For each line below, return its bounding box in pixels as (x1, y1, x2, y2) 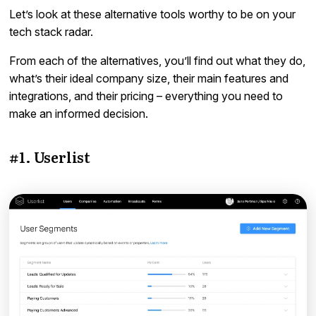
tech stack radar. (9, 24, 94, 39)
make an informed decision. (9, 106, 149, 121)
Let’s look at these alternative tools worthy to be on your (9, 6, 296, 21)
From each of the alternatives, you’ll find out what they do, (9, 53, 306, 68)
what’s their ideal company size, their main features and (9, 71, 289, 85)
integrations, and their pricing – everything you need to (9, 88, 284, 103)
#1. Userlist (9, 145, 91, 167)
